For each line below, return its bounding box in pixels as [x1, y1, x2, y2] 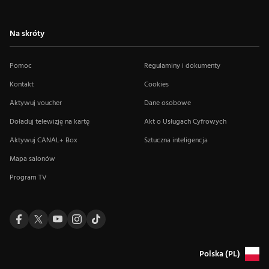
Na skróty [10, 27, 44, 41]
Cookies [144, 79, 169, 91]
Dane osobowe [144, 97, 191, 109]
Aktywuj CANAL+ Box [10, 134, 77, 147]
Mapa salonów [10, 153, 55, 165]
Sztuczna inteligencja [144, 134, 208, 147]
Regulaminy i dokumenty [144, 60, 220, 72]
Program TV [10, 172, 47, 184]
